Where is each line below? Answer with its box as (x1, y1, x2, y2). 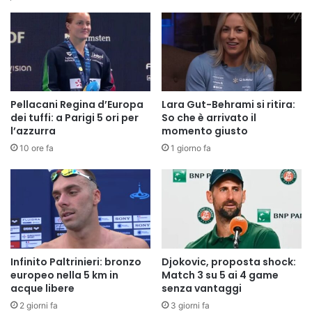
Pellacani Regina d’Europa (10, 97, 143, 112)
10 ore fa (19, 143, 54, 154)
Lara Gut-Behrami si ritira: (162, 97, 295, 112)
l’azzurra (10, 124, 56, 139)
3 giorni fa (171, 299, 210, 311)
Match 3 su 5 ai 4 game (162, 267, 279, 282)
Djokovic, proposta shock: (162, 254, 296, 269)
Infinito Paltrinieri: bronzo (10, 254, 141, 269)
